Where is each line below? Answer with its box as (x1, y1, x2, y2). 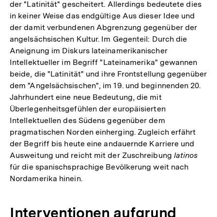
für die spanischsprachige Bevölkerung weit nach (10, 162, 189, 171)
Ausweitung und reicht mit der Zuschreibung (10, 150, 174, 160)
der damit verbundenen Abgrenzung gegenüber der (10, 22, 198, 32)
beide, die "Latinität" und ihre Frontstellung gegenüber (10, 69, 207, 78)
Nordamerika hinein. (10, 173, 82, 183)
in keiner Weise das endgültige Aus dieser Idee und (10, 11, 195, 20)
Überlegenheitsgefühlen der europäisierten (10, 104, 166, 113)
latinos (173, 150, 198, 160)
